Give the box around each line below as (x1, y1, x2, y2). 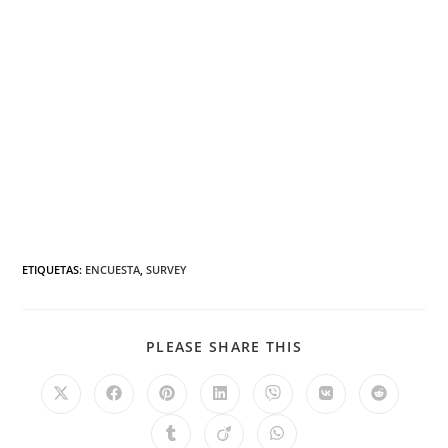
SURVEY (146, 262, 188, 277)
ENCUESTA (85, 262, 141, 277)
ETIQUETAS (22, 262, 80, 277)
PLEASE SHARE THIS (145, 337, 303, 356)
